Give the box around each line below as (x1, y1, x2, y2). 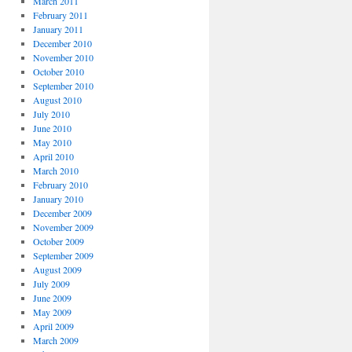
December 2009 (32, 207, 92, 219)
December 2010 (32, 37, 92, 49)
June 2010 (32, 122, 71, 134)
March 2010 (32, 164, 79, 177)
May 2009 (32, 306, 71, 318)
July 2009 (32, 277, 70, 290)
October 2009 (32, 235, 84, 247)
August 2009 (32, 263, 82, 276)
